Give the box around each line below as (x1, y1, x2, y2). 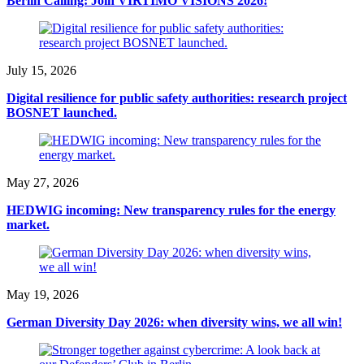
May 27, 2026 (6, 175, 79, 189)
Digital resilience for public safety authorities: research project (6, 90, 347, 105)
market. (6, 217, 50, 232)
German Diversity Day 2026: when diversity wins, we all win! (6, 314, 342, 329)
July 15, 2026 (6, 63, 76, 77)
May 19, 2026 (6, 287, 79, 301)
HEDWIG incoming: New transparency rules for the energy (6, 202, 336, 217)
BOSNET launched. (6, 105, 117, 119)
